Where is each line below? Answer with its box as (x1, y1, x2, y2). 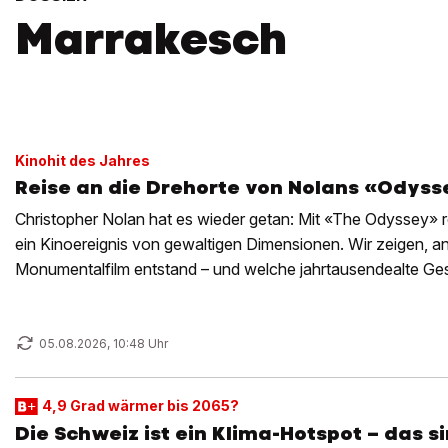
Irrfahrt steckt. (15, 284, 116, 304)
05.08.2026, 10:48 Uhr (39, 336, 168, 351)
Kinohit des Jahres (15, 152, 150, 169)
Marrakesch (15, 9, 287, 68)
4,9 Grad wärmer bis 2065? (41, 397, 239, 414)
